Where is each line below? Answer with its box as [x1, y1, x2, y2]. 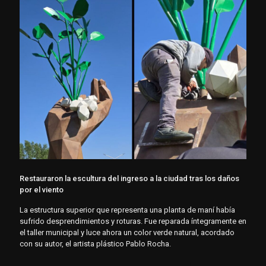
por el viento [20, 185, 64, 195]
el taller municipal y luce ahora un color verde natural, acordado [20, 228, 235, 237]
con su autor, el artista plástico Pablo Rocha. [20, 239, 171, 249]
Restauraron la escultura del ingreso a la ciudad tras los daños [20, 174, 239, 183]
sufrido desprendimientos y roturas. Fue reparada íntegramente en [20, 217, 246, 226]
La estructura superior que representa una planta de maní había [20, 205, 235, 215]
